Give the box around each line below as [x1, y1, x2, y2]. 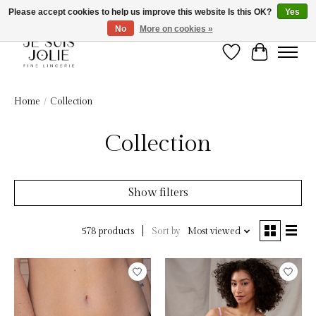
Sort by [151, 225, 181, 237]
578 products [80, 226, 134, 238]
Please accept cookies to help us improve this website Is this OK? [8, 7, 274, 17]
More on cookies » [139, 24, 213, 34]
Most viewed [187, 225, 241, 237]
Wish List [231, 51, 281, 66]
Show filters [128, 186, 188, 200]
